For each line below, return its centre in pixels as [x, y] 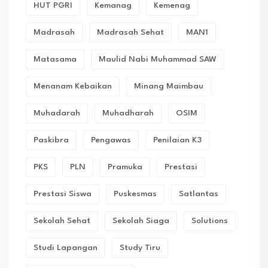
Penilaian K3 [177, 140]
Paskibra [51, 140]
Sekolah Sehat [62, 220]
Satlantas [199, 194]
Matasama [55, 59]
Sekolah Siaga [141, 220]
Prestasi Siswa [63, 194]
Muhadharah [128, 113]
